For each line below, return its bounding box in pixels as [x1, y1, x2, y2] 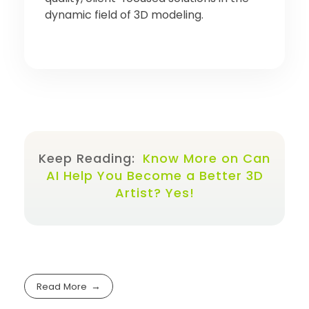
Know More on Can [143, 149, 270, 167]
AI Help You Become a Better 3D [46, 166, 263, 184]
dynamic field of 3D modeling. [45, 6, 203, 23]
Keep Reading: [39, 149, 139, 167]
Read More [37, 279, 88, 293]
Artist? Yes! [114, 183, 195, 201]
